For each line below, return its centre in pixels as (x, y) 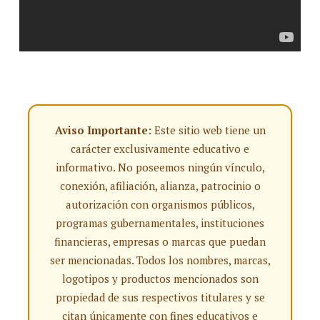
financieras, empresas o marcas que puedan (160, 241)
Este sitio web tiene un (208, 130)
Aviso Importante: (103, 130)
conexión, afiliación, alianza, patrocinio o (160, 186)
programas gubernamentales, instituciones (160, 223)
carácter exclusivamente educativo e (160, 149)
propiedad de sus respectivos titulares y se (160, 297)
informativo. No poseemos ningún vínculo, (160, 167)
